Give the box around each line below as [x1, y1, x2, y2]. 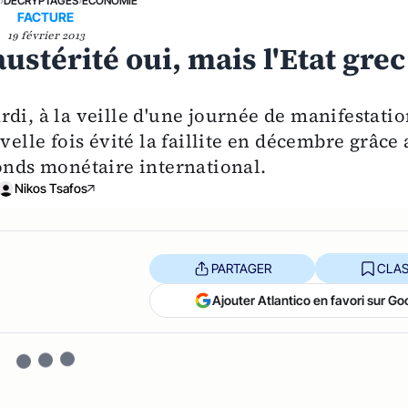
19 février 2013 [6, 28, 85, 44]
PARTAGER [210, 260, 271, 276]
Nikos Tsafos [15, 180, 88, 197]
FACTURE [17, 9, 75, 25]
